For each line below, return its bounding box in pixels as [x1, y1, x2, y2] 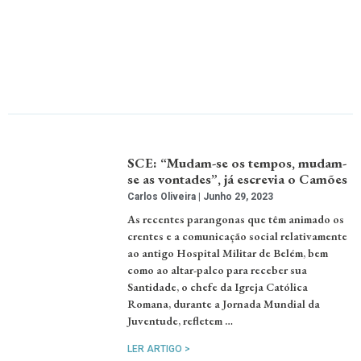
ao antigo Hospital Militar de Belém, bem [127, 246, 329, 261]
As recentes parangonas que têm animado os [127, 212, 345, 227]
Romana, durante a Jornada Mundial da [127, 297, 321, 312]
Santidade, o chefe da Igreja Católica [127, 280, 309, 295]
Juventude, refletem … [127, 313, 234, 329]
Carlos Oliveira [127, 191, 199, 203]
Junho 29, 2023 [201, 191, 274, 203]
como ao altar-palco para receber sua [127, 263, 308, 278]
